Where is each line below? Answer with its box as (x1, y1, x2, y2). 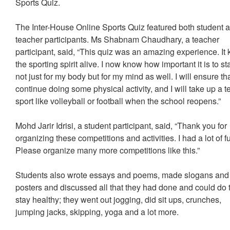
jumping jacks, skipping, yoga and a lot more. (15, 206, 181, 218)
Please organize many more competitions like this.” (15, 144, 202, 156)
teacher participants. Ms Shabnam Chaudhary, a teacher (15, 33, 220, 45)
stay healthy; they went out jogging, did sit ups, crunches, (15, 194, 222, 205)
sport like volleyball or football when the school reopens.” (15, 95, 223, 107)
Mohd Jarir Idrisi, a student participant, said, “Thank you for (15, 120, 227, 131)
